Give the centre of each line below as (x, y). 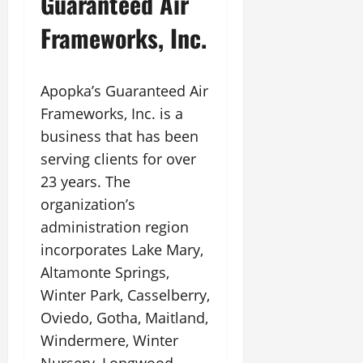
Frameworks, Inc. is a (112, 113)
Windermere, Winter (109, 340)
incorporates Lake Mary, (122, 250)
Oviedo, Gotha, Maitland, (124, 318)
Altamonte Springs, (105, 272)
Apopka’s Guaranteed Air (124, 91)
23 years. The (85, 181)
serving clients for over (118, 159)
